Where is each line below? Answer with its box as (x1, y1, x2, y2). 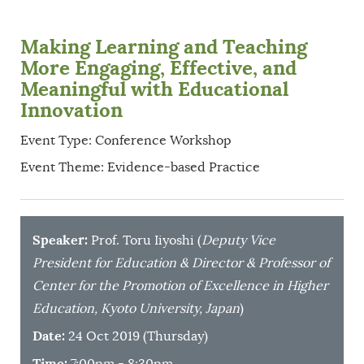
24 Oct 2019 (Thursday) (68, 328, 208, 344)
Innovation (20, 97, 123, 123)
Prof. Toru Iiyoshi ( (91, 232, 201, 248)
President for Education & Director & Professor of (32, 255, 330, 271)
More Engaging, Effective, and (20, 55, 297, 80)
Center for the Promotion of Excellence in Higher (32, 278, 328, 293)
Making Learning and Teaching (20, 34, 307, 59)
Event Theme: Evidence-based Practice (20, 159, 260, 175)
